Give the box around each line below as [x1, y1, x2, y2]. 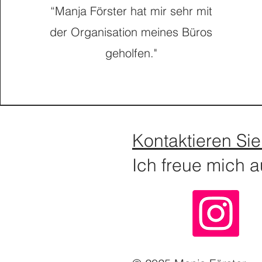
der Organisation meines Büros [50, 25, 213, 39]
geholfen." [105, 46, 157, 60]
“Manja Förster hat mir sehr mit [50, 4, 212, 18]
